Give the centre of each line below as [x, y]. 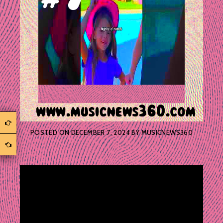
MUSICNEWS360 [167, 133]
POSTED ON [51, 133]
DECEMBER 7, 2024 [100, 133]
